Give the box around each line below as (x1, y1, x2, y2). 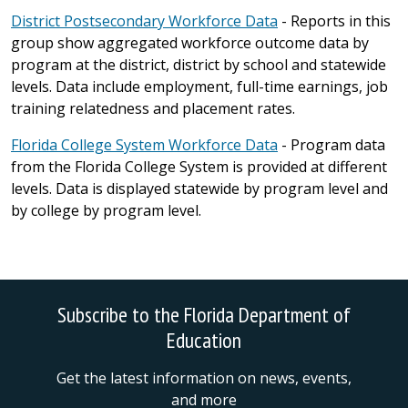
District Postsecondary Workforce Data (11, 11, 278, 31)
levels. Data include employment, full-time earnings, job (11, 76, 388, 97)
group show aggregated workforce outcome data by (11, 33, 369, 53)
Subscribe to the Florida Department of (57, 301, 351, 328)
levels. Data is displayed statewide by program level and (11, 178, 388, 199)
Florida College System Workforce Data (11, 135, 278, 155)
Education (167, 326, 241, 353)
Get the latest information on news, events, (56, 368, 352, 388)
